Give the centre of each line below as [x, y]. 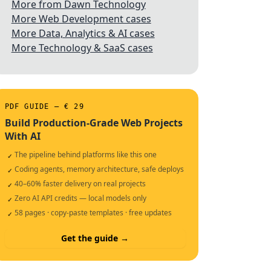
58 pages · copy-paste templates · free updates [93, 213]
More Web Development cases [81, 19]
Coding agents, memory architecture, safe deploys [99, 169]
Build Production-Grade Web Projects [93, 123]
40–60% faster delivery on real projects [80, 184]
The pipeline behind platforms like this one [85, 155]
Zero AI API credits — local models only [80, 198]
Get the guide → [95, 238]
